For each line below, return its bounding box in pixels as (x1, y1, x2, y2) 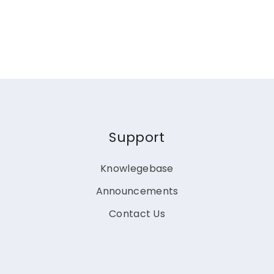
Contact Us (109, 207, 165, 221)
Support (109, 128, 165, 147)
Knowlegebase (100, 161, 174, 176)
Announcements (95, 184, 179, 198)
